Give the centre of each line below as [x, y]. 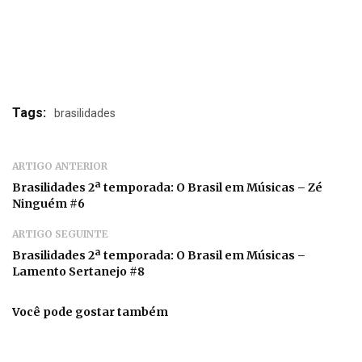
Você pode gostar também [90, 312]
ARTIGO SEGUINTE [60, 234]
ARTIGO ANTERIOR [60, 166]
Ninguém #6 [48, 204]
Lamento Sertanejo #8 [78, 272]
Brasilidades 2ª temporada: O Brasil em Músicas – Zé [167, 188]
